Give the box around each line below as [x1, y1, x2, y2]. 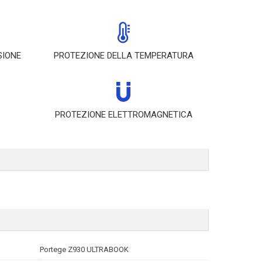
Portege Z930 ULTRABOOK [40, 245, 129, 254]
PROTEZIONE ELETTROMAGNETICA [54, 109, 192, 120]
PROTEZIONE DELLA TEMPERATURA [53, 50, 194, 61]
